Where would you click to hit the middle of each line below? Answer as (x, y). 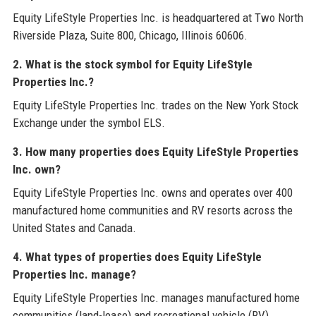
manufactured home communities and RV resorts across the (152, 211)
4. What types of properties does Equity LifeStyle (137, 257)
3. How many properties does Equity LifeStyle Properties (155, 152)
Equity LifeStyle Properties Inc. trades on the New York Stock (155, 105)
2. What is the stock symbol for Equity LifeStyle (132, 65)
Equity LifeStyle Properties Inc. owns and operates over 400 (152, 193)
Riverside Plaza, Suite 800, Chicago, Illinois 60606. (130, 36)
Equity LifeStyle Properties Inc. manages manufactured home (156, 298)
